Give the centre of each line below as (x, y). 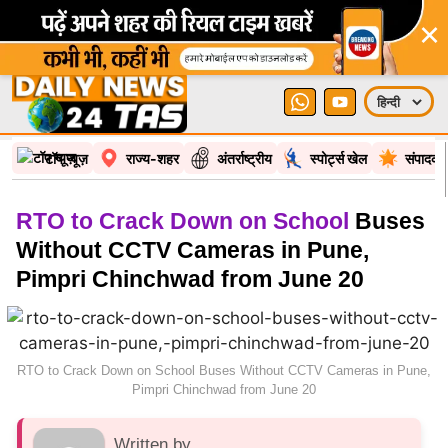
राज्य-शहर (152, 158)
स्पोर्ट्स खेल (338, 158)
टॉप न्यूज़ (66, 158)
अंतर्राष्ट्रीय (244, 158)
